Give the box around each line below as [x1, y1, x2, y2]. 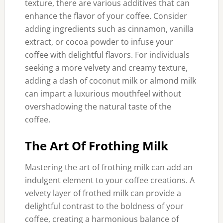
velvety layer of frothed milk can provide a [24, 188, 181, 199]
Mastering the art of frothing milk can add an [24, 162, 193, 173]
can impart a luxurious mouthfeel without [24, 88, 181, 99]
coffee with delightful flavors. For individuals [24, 49, 190, 60]
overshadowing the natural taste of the [24, 101, 171, 112]
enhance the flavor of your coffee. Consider [24, 10, 187, 21]
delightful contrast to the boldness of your [24, 201, 184, 212]
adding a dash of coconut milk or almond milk [24, 75, 196, 86]
